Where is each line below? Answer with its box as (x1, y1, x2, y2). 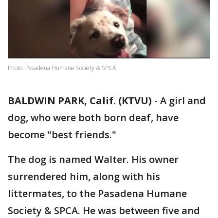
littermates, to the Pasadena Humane (8, 187, 187, 200)
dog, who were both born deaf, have (8, 111, 179, 125)
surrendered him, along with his (8, 170, 160, 183)
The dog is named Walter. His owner (8, 153, 179, 166)
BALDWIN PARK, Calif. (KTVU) (8, 94, 152, 108)
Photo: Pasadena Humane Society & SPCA (8, 64, 116, 73)
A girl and (160, 94, 206, 108)
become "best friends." (8, 128, 116, 142)
